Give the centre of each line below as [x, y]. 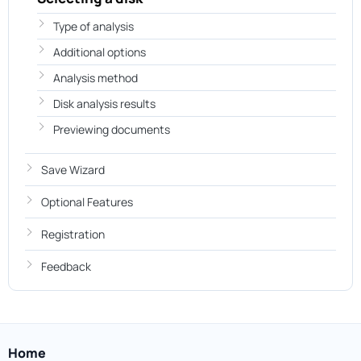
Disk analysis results [104, 103]
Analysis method [95, 77]
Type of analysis [93, 26]
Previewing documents [112, 129]
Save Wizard [73, 169]
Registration [73, 234]
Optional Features [87, 201]
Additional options [100, 52]
